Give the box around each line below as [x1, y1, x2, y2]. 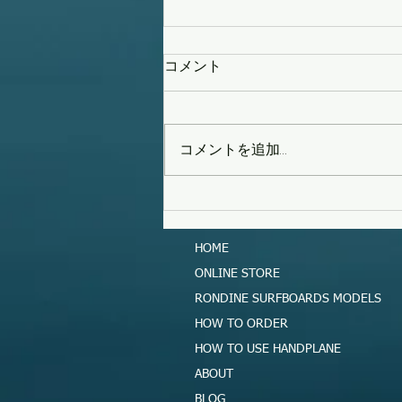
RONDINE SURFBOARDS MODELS [195, 293, 381, 306]
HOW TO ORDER [195, 318, 288, 331]
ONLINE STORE [195, 267, 280, 281]
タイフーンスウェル [186, 153, 331, 176]
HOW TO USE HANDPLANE [195, 343, 341, 356]
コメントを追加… [179, 139, 286, 161]
